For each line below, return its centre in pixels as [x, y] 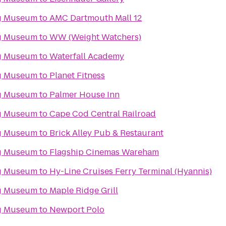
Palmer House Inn [84, 95]
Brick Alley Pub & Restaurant [106, 133]
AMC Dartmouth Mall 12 [96, 18]
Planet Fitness [77, 75]
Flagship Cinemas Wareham [104, 152]
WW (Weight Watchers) [95, 37]
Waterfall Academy [87, 56]
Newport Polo [77, 210]
